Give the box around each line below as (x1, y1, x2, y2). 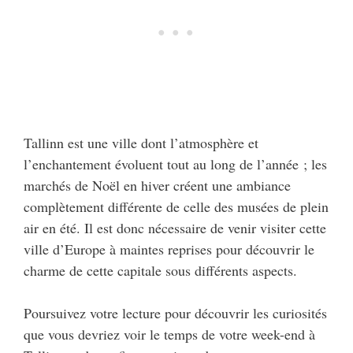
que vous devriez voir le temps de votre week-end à (24, 325, 315, 344)
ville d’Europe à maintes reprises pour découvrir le (24, 240, 314, 259)
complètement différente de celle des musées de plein (24, 197, 329, 217)
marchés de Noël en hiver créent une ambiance (24, 176, 291, 195)
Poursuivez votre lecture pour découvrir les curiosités (24, 303, 327, 323)
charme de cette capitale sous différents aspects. (24, 261, 297, 281)
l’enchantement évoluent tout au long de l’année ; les (24, 154, 327, 174)
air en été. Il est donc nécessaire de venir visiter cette (24, 218, 326, 238)
